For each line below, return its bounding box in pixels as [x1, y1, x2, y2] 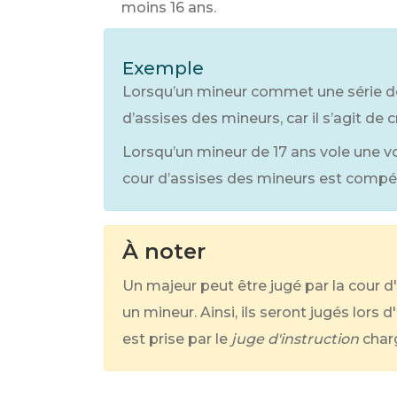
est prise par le [122, 331, 228, 347]
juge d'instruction [231, 331, 359, 347]
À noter [122, 238, 206, 264]
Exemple [122, 58, 204, 79]
